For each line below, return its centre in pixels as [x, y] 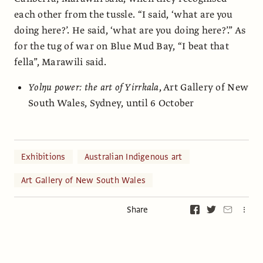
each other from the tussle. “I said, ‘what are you [124, 14]
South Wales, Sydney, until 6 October [111, 103]
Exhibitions [43, 156]
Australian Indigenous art [133, 156]
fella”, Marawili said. [60, 62]
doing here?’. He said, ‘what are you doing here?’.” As [130, 30]
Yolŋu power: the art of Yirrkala [94, 87]
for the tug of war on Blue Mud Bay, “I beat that [122, 46]
